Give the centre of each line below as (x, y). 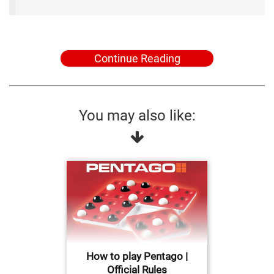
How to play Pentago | (137, 257)
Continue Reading (137, 59)
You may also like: (137, 116)
